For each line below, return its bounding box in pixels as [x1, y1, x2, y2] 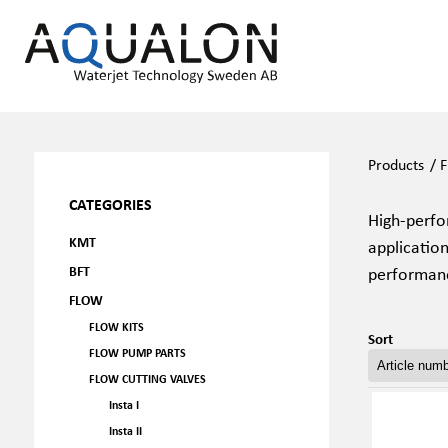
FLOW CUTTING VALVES [88, 371, 206, 386]
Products [367, 153, 424, 175]
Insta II [108, 423, 142, 438]
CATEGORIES [68, 193, 152, 215]
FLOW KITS [88, 319, 144, 334]
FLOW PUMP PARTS [88, 345, 186, 360]
